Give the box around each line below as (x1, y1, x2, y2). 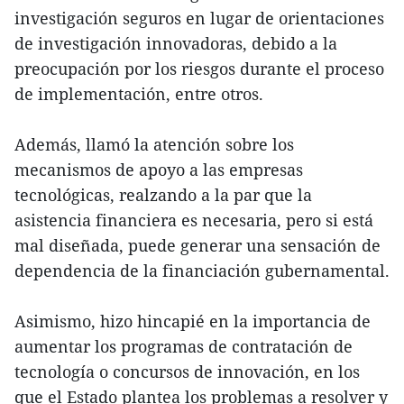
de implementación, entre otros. (14, 83, 263, 106)
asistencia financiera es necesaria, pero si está (14, 209, 373, 232)
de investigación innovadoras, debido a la (14, 32, 337, 55)
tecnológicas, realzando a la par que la (14, 184, 312, 207)
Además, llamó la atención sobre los (14, 133, 294, 156)
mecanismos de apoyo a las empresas (14, 159, 303, 181)
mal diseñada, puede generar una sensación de (14, 234, 381, 257)
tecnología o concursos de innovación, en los (14, 361, 360, 383)
